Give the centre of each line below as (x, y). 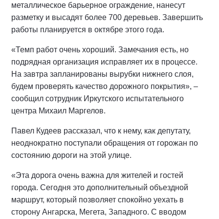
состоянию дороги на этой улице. (71, 155)
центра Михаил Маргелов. (58, 111)
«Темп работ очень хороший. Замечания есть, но (100, 50)
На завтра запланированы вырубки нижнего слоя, (102, 74)
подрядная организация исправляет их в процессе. (104, 62)
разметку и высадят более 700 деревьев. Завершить (107, 18)
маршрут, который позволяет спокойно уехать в (98, 200)
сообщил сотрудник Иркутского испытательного (98, 99)
